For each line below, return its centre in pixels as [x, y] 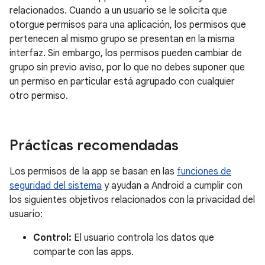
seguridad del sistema [56, 186]
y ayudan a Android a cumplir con [172, 186]
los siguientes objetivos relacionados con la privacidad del [132, 200]
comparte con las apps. [83, 252]
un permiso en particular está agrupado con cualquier [122, 82]
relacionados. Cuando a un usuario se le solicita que [118, 11]
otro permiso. [39, 96]
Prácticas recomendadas [94, 146]
